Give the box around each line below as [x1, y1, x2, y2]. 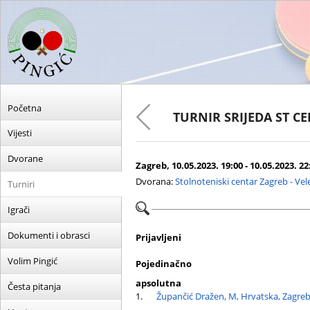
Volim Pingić [8, 255, 57, 267]
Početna [8, 102, 42, 114]
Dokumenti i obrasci [8, 229, 90, 241]
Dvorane [8, 152, 43, 165]
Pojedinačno [136, 257, 192, 270]
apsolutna [136, 277, 181, 289]
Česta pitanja [8, 280, 61, 293]
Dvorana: [136, 175, 175, 188]
